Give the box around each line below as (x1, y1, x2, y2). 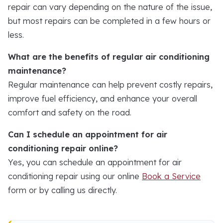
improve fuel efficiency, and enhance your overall (8, 93, 197, 104)
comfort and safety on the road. (8, 107, 131, 117)
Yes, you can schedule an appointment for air (8, 157, 182, 167)
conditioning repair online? (8, 143, 118, 153)
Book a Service (142, 171, 201, 181)
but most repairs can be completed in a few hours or (8, 15, 211, 26)
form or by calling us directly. (8, 185, 117, 195)
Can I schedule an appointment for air (8, 129, 167, 139)
